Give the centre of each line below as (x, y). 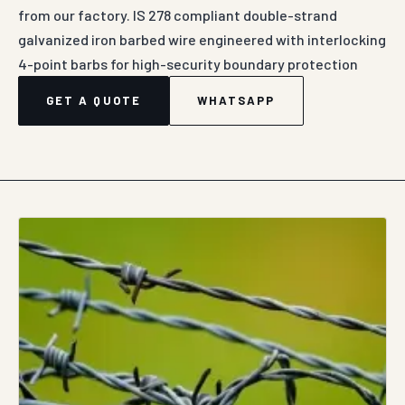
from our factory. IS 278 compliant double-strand (178, 15)
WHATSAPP (236, 100)
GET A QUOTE (94, 100)
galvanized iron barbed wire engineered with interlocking (202, 39)
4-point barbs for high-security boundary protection (188, 64)
